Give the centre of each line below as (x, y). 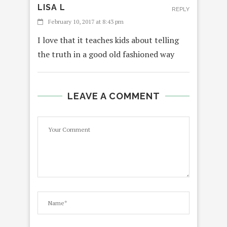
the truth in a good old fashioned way (106, 54)
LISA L (51, 8)
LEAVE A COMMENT (113, 96)
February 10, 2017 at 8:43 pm (86, 22)
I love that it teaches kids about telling (108, 40)
